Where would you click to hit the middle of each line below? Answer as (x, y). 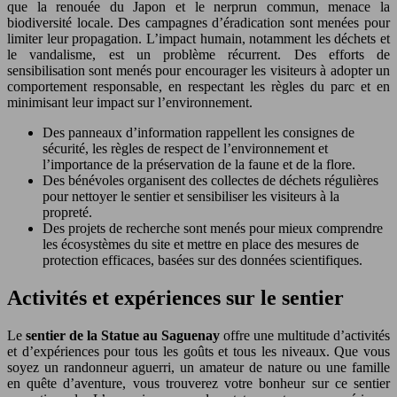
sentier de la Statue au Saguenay (125, 335)
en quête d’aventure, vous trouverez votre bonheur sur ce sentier (198, 383)
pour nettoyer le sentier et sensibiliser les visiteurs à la (191, 197)
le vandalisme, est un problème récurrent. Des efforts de (198, 55)
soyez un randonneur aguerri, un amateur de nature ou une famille (198, 367)
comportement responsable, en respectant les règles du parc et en (198, 87)
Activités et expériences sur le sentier (175, 298)
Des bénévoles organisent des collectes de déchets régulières (210, 181)
